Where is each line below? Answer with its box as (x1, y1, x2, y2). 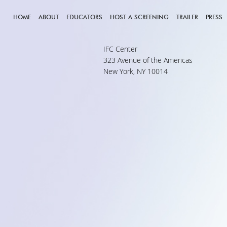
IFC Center (103, 45, 137, 54)
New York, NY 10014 (103, 67, 168, 76)
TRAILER (176, 13, 198, 21)
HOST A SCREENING (110, 13, 169, 21)
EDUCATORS (66, 13, 102, 21)
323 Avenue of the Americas (103, 56, 193, 65)
